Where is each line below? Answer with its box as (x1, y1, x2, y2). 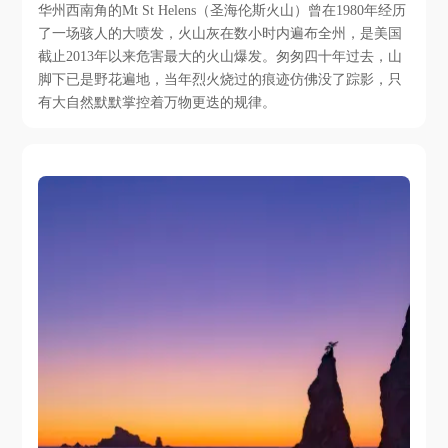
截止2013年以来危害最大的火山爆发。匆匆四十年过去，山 (38, 48, 403, 65)
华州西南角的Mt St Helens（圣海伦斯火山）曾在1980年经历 (38, 2, 407, 19)
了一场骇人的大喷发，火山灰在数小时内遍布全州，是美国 (38, 25, 403, 42)
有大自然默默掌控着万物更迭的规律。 (38, 94, 277, 111)
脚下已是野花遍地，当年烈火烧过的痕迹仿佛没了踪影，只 (38, 71, 403, 88)
